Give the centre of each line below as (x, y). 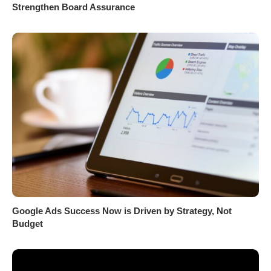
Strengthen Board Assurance (73, 7)
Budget (28, 224)
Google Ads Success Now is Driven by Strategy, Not (122, 211)
